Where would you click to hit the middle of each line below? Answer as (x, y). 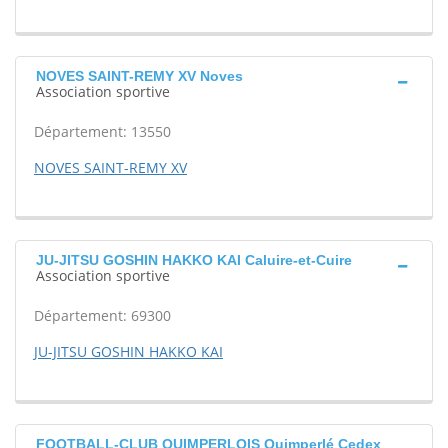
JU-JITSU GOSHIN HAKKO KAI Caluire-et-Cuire (194, 260)
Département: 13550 (102, 131)
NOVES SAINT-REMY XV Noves (139, 76)
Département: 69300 (102, 315)
